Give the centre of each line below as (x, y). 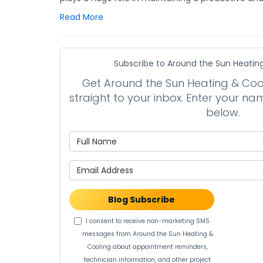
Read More (82, 17)
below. (223, 112)
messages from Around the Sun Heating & (147, 234)
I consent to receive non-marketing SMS (147, 221)
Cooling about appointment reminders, (147, 247)
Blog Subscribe (142, 200)
